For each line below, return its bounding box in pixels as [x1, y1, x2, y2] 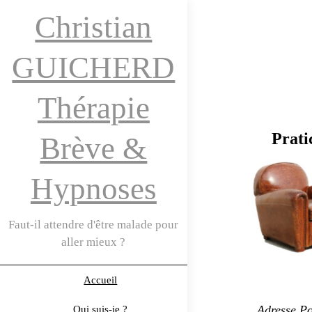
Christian [35, 10, 153, 45]
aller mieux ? [61, 235, 126, 249]
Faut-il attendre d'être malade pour [8, 218, 179, 231]
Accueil [84, 274, 118, 286]
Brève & [40, 131, 148, 166]
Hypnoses [30, 171, 157, 206]
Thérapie [37, 91, 150, 125]
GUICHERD [12, 50, 175, 85]
